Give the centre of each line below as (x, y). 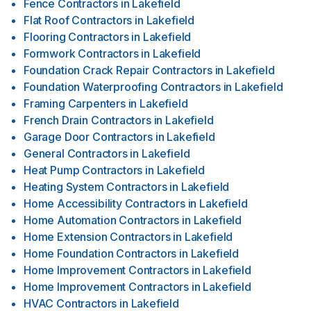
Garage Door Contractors (88, 137)
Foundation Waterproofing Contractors (122, 87)
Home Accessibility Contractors (104, 203)
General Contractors (76, 153)
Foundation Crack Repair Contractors (118, 70)
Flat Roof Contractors (78, 20)
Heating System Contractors (95, 187)
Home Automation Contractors (102, 220)
